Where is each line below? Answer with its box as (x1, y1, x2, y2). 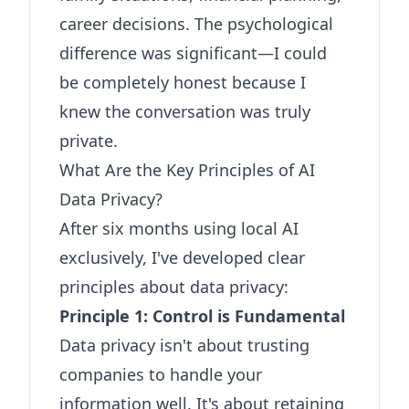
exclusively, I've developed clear (59, 246, 305, 268)
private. (59, 130, 118, 152)
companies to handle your (59, 363, 262, 385)
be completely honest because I (59, 71, 306, 93)
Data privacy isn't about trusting (59, 334, 309, 356)
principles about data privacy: (59, 276, 288, 298)
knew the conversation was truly (59, 100, 310, 122)
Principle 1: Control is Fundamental (59, 305, 345, 327)
